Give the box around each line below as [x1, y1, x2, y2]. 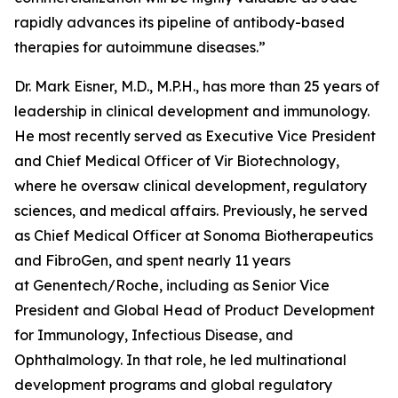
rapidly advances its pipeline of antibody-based [14, 13, 345, 31]
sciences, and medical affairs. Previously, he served [14, 202, 368, 219]
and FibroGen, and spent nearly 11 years [14, 251, 291, 269]
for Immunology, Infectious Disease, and [14, 326, 293, 344]
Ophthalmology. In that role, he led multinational [14, 351, 346, 369]
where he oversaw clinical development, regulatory [14, 177, 367, 195]
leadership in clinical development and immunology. [14, 102, 370, 120]
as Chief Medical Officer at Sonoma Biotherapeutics [14, 227, 373, 244]
